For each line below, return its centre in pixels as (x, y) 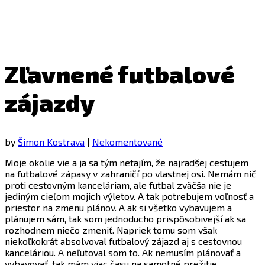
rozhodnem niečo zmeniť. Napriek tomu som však (111, 230)
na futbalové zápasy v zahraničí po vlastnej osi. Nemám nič (130, 174)
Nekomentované (127, 142)
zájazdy (50, 103)
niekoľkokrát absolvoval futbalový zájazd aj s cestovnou (123, 241)
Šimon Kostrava (51, 142)
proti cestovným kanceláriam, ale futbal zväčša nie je (118, 185)
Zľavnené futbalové (120, 74)
